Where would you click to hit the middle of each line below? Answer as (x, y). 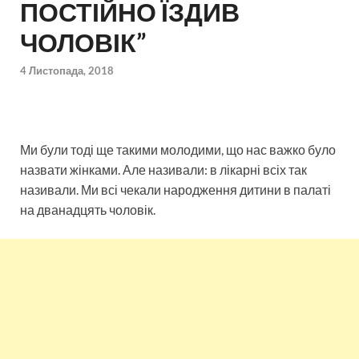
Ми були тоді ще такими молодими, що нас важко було (178, 150)
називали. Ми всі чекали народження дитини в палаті (175, 190)
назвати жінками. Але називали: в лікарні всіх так (163, 170)
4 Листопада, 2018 (67, 71)
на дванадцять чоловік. (88, 210)
